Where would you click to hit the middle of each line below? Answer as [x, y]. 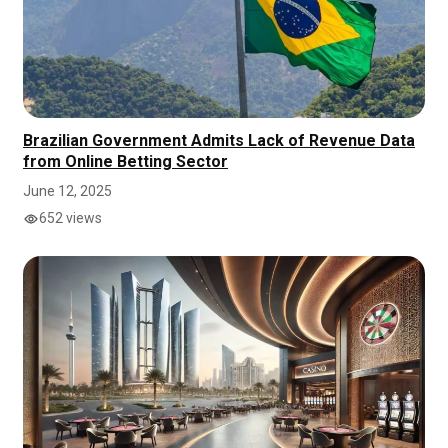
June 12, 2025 [67, 191]
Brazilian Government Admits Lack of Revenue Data [219, 141]
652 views [70, 218]
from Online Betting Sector [125, 162]
